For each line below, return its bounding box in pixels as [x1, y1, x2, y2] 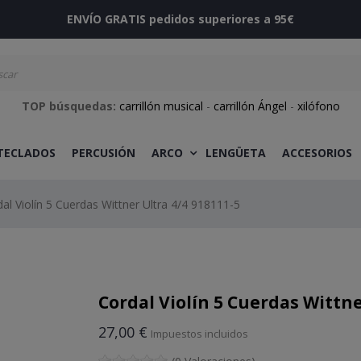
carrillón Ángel [213, 98, 287, 114]
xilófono [297, 98, 340, 114]
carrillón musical [118, 98, 203, 114]
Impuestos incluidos [151, 326, 248, 341]
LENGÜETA [205, 145, 266, 160]
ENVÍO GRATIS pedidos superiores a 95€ [67, 11, 294, 27]
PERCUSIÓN [71, 145, 135, 160]
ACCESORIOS [281, 145, 352, 160]
